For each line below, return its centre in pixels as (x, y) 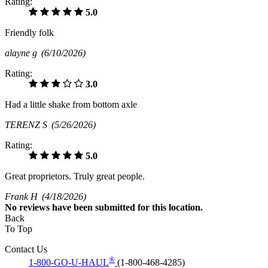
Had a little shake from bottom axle (71, 105)
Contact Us (26, 249)
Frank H (23, 197)
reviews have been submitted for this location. (111, 208)
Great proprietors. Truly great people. (75, 176)
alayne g (23, 53)
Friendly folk (29, 33)
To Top (19, 229)
